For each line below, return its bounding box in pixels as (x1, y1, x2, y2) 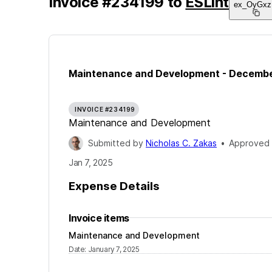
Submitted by (88, 138, 146, 149)
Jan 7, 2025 (69, 157, 113, 168)
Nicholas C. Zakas (146, 138, 217, 149)
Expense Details (69, 178, 160, 193)
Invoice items (69, 211, 129, 224)
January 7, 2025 (87, 244, 140, 254)
